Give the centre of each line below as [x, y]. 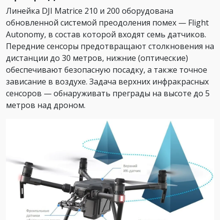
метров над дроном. [46, 105]
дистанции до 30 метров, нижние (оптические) [97, 58]
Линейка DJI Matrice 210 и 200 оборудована [90, 11]
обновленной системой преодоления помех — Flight [107, 23]
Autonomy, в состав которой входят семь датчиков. [106, 35]
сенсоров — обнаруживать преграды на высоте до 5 [108, 94]
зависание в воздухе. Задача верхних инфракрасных [107, 82]
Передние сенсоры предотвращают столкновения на [110, 46]
